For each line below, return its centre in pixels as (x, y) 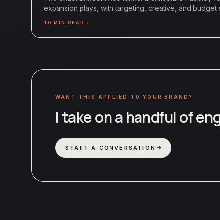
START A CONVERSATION (110, 148)
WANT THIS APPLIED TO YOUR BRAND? (124, 97)
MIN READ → (70, 23)
